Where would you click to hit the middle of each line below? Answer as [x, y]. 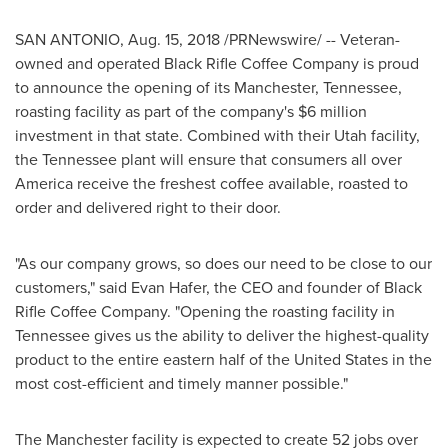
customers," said [73, 287]
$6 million [332, 111]
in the [410, 359]
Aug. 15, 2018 [174, 39]
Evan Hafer [168, 287]
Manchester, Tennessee [316, 87]
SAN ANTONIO [67, 39]
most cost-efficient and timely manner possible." [181, 383]
